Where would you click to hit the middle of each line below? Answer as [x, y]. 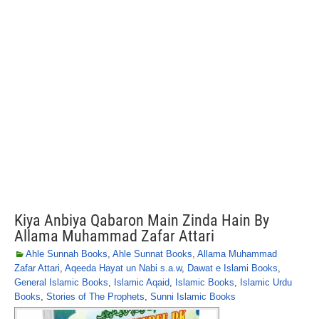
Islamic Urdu [266, 282]
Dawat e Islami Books [232, 268]
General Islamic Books [61, 282]
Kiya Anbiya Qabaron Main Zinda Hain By [142, 220]
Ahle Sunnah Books [67, 254]
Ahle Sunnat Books [152, 254]
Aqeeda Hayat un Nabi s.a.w [123, 268]
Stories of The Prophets [95, 297]
